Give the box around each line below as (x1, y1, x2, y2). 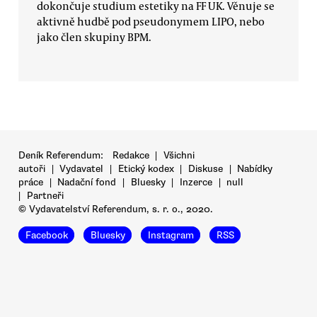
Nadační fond (57, 175, 117, 188)
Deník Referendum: (18, 149, 106, 161)
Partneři (26, 189, 64, 202)
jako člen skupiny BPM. (37, 29, 151, 44)
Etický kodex (117, 162, 174, 175)
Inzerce (179, 175, 212, 188)
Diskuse (188, 162, 223, 175)
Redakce (112, 149, 149, 161)
